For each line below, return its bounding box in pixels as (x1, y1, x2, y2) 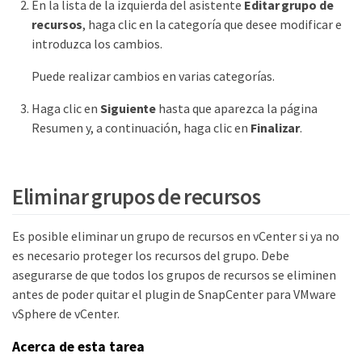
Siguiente (100, 99, 157, 116)
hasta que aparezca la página (156, 99, 318, 116)
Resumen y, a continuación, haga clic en (32, 119, 250, 136)
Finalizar (250, 119, 301, 136)
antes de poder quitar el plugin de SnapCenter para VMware (12, 285, 336, 302)
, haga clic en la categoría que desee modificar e (82, 15, 343, 32)
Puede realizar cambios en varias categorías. (32, 67, 275, 84)
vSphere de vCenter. (12, 305, 120, 322)
